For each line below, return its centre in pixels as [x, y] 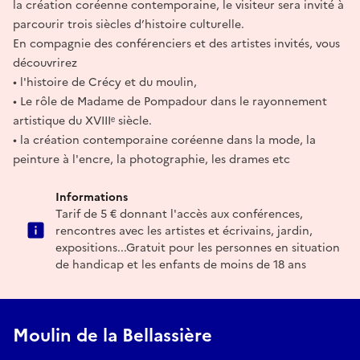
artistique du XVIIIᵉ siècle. [82, 121]
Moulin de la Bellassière [112, 335]
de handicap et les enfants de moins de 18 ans [181, 264]
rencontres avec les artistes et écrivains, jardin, [184, 231]
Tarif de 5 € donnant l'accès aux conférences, [179, 214]
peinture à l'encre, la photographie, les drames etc [151, 159]
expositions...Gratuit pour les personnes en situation [198, 247]
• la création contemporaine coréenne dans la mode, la [164, 140]
